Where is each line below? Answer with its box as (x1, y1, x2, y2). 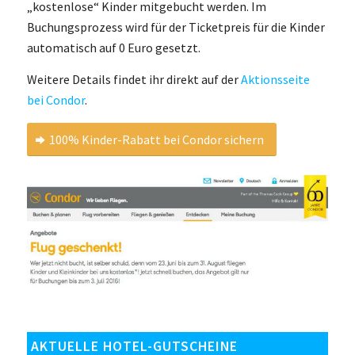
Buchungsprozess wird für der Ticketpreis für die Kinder (26, 19, 325, 36)
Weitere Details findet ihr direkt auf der (26, 71, 241, 87)
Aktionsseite (240, 71, 310, 87)
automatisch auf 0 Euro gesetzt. (26, 40, 200, 56)
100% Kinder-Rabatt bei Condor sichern (48, 132, 264, 148)
